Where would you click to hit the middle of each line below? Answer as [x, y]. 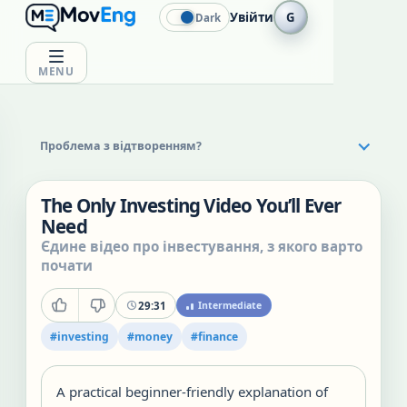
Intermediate [230, 305]
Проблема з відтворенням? [121, 145]
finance [218, 337]
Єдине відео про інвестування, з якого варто [202, 246]
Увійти [251, 17]
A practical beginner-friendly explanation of [192, 392]
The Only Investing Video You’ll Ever [191, 205]
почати [67, 265]
